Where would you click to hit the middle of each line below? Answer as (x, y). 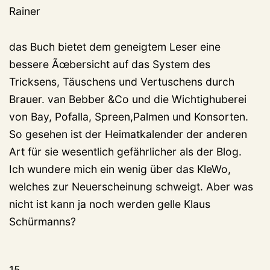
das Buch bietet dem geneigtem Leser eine (115, 47)
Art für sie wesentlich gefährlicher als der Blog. (125, 152)
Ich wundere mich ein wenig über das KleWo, (120, 169)
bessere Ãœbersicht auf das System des (110, 64)
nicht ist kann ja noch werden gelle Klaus (110, 204)
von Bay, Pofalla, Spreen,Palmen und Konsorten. (129, 117)
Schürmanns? (42, 222)
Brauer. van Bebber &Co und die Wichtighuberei (128, 99)
